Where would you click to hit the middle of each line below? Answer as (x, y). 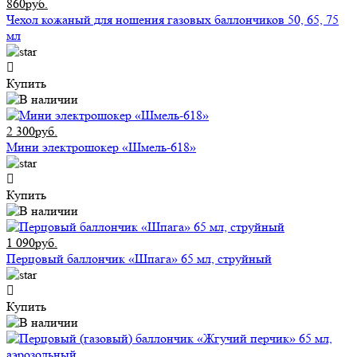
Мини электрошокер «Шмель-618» (101, 147)
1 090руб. (32, 243)
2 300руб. (32, 131)
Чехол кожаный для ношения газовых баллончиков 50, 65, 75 (173, 20)
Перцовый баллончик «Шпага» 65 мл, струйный (139, 259)
